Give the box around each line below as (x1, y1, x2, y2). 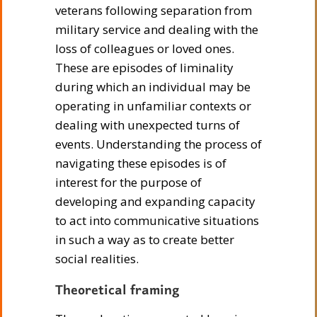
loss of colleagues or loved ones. (55, 40, 234, 57)
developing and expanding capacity (55, 192, 255, 209)
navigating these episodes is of (55, 154, 226, 171)
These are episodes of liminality (55, 59, 234, 76)
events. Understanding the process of (55, 135, 262, 152)
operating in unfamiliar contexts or (55, 97, 251, 114)
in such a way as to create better (55, 231, 234, 248)
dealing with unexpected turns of (55, 116, 240, 133)
